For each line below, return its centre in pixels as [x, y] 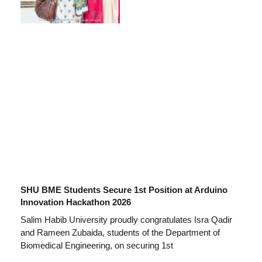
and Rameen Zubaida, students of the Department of [120, 232]
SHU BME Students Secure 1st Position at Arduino [124, 189]
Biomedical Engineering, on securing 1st [97, 245]
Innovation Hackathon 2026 [76, 202]
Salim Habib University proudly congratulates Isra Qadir [126, 219]
